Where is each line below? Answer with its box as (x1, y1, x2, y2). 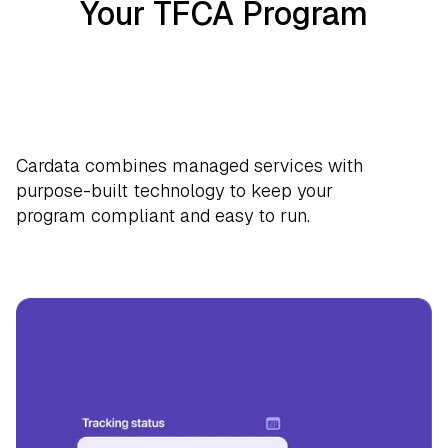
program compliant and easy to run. (16, 203, 310, 227)
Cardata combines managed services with (16, 153, 363, 177)
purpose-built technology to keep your (16, 178, 333, 202)
